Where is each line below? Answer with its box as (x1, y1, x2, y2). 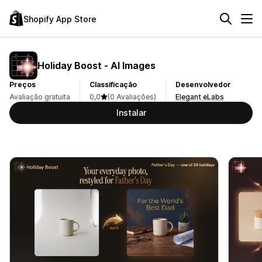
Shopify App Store (23, 13, 96, 24)
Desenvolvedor (175, 80, 231, 89)
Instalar (116, 108, 146, 118)
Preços (9, 80, 36, 89)
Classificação (89, 80, 137, 89)
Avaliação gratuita (9, 92, 70, 101)
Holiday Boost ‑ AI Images (37, 59, 156, 71)
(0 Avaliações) (108, 92, 156, 101)
